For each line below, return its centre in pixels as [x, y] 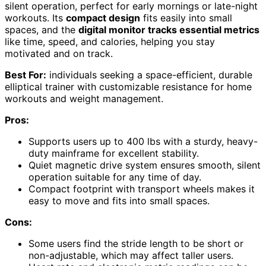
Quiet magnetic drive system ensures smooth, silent [145, 165]
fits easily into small [186, 18]
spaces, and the [42, 30]
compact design [103, 18]
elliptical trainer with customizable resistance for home [128, 87]
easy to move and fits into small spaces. [119, 201]
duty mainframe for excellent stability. [114, 153]
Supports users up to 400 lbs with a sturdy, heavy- [143, 142]
